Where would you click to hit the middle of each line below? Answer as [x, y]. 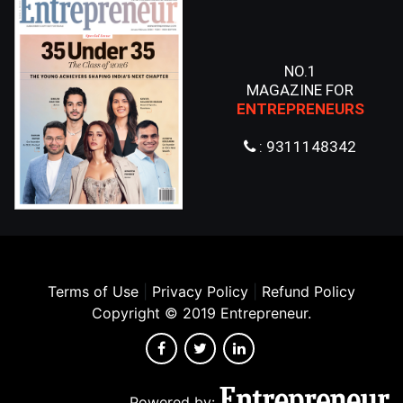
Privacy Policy [200, 292]
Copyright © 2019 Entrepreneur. [201, 313]
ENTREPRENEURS [300, 108]
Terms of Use [93, 292]
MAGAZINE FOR [300, 90]
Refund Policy [309, 292]
